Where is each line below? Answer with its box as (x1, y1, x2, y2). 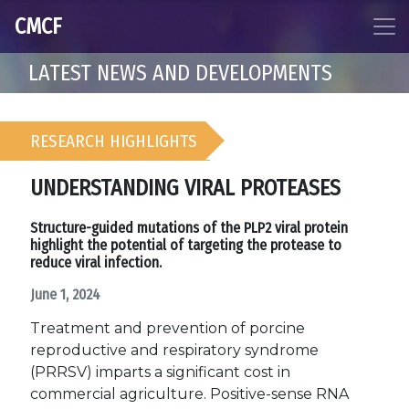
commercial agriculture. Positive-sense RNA (30, 385, 349, 403)
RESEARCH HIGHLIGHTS (30, 131, 197, 152)
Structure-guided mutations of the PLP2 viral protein (30, 219, 348, 236)
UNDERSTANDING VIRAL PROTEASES (30, 175, 341, 201)
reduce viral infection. (30, 254, 162, 271)
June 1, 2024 (30, 286, 100, 303)
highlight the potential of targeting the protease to (30, 236, 341, 254)
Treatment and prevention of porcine (30, 320, 305, 337)
